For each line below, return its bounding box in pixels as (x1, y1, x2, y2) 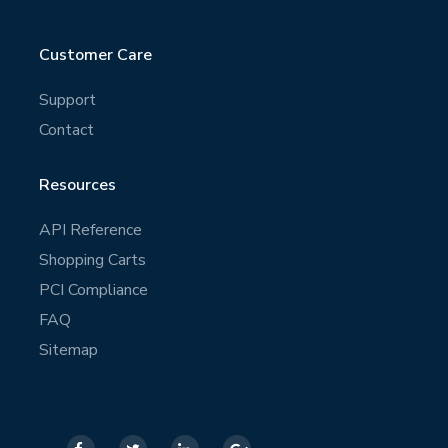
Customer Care (38, 44, 152, 66)
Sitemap (38, 339, 98, 361)
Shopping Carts (38, 249, 146, 271)
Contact (38, 119, 94, 141)
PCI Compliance (38, 279, 148, 301)
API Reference (38, 219, 142, 241)
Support (38, 89, 96, 111)
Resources (38, 174, 116, 196)
